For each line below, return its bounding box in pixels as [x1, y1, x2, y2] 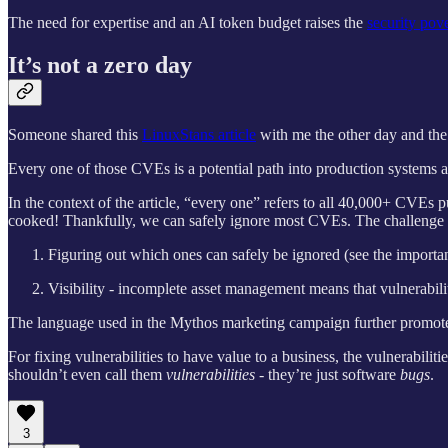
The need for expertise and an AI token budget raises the [8, 14, 367, 32]
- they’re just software [255, 366, 400, 384]
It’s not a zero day [8, 52, 192, 79]
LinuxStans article [142, 126, 256, 144]
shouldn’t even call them [8, 366, 166, 384]
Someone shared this [8, 126, 142, 144]
